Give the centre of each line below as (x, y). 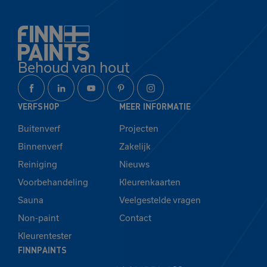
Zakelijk (135, 147)
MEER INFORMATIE (155, 106)
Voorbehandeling (53, 182)
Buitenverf (39, 129)
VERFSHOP (39, 106)
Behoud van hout (74, 68)
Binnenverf (40, 147)
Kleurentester (45, 236)
